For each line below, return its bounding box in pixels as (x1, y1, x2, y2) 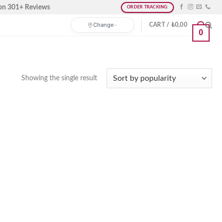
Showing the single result (21, 74, 98, 82)
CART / (149, 22, 171, 28)
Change (93, 21, 114, 28)
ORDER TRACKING (127, 4, 168, 9)
